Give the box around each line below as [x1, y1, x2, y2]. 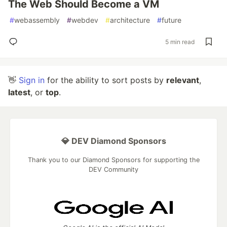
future [162, 16, 181, 24]
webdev [71, 16, 98, 24]
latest [8, 87, 30, 97]
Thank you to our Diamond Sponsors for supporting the [27, 156, 200, 164]
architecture [110, 16, 150, 24]
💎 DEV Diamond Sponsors [61, 136, 166, 146]
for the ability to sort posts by [45, 75, 166, 85]
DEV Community [89, 166, 138, 173]
